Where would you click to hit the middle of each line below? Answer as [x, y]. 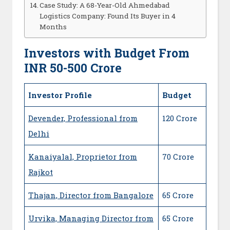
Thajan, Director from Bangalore [91, 195]
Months [53, 26]
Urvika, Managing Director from [91, 218]
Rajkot [41, 172]
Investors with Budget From [107, 53]
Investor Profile [60, 95]
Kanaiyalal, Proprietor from [83, 156]
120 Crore [180, 118]
